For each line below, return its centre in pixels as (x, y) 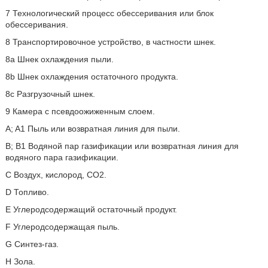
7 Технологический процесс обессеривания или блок (109, 13)
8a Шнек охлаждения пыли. (59, 59)
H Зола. (20, 261)
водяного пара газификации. (62, 157)
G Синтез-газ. (32, 244)
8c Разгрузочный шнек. (50, 94)
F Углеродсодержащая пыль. (62, 227)
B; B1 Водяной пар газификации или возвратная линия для (122, 146)
